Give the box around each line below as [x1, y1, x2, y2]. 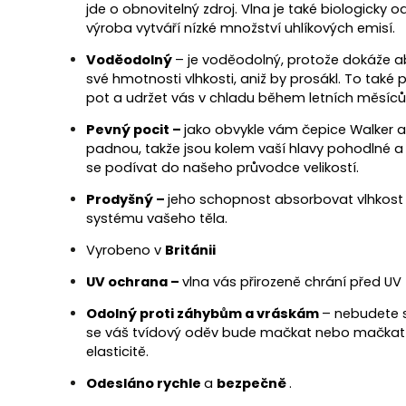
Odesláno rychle [86, 374, 204, 392]
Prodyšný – [86, 190, 168, 208]
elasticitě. [86, 343, 149, 361]
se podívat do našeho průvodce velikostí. [86, 159, 359, 177]
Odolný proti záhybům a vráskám [86, 304, 322, 323]
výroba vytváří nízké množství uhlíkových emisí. [86, 19, 395, 37]
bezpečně [217, 374, 289, 392]
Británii [165, 241, 216, 259]
